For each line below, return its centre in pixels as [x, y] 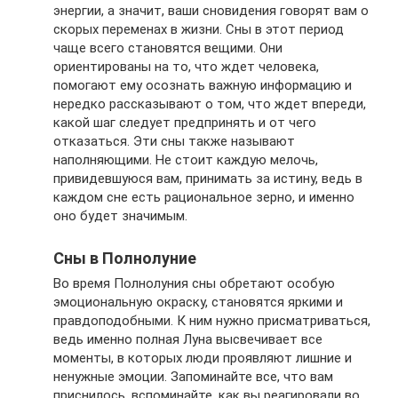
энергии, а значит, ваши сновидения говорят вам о [211, 10]
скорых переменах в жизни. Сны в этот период [199, 29]
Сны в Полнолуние [125, 258]
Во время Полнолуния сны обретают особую [194, 283]
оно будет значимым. [120, 215]
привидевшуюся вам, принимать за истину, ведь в [208, 178]
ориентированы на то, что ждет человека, [186, 66]
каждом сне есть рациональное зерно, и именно [204, 197]
